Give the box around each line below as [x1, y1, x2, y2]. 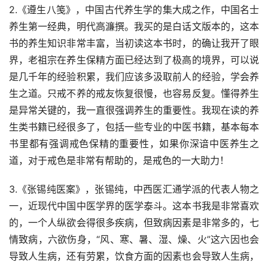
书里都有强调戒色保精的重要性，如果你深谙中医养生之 [9, 138, 259, 150]
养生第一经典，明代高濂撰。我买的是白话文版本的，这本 [9, 20, 259, 33]
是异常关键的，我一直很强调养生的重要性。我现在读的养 [9, 104, 259, 117]
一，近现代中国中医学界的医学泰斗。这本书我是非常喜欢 [9, 200, 259, 212]
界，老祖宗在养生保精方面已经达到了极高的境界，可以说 [9, 54, 259, 66]
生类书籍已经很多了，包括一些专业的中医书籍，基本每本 [9, 121, 259, 133]
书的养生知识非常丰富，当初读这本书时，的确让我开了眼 [9, 37, 259, 50]
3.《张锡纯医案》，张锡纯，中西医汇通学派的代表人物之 [9, 183, 259, 196]
